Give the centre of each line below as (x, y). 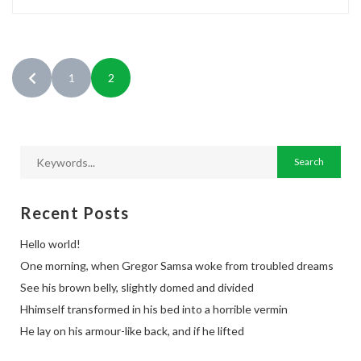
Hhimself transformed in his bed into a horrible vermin (154, 309)
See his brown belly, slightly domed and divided (137, 287)
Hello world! (50, 244)
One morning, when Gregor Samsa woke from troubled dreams (177, 266)
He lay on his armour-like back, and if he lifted (132, 331)
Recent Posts (75, 213)
